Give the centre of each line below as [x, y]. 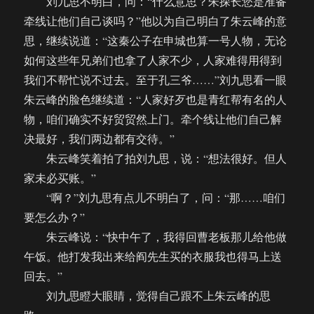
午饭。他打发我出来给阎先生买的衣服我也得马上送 [153, 257]
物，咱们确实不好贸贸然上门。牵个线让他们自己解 [153, 119]
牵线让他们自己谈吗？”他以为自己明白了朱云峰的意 [156, 21]
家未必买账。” [60, 178]
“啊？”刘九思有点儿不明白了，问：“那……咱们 [155, 198]
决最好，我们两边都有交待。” [100, 139]
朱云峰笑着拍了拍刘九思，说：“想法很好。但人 [156, 158]
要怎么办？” [55, 217]
